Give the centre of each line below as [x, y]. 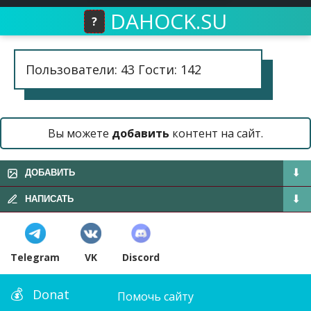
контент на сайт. [216, 133]
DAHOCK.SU [169, 21]
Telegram [35, 258]
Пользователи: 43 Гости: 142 [114, 69]
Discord [141, 258]
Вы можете [80, 133]
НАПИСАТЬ [49, 199]
